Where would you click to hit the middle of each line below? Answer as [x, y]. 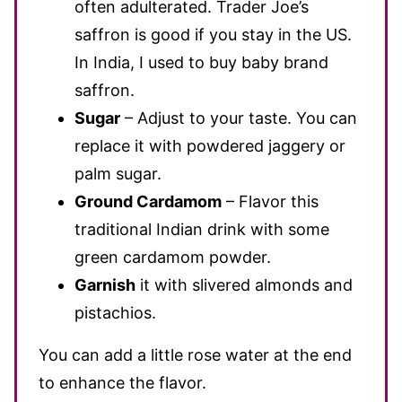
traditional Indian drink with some [202, 229]
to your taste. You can [273, 118]
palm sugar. [118, 174]
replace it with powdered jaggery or [210, 146]
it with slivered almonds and [244, 285]
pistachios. [115, 313]
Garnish [105, 285]
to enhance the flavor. [122, 383]
